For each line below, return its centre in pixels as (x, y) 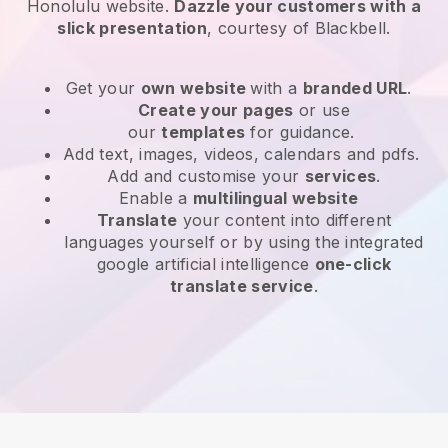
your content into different (284, 219)
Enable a (156, 197)
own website (195, 87)
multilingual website (275, 197)
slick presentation (132, 27)
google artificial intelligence (205, 263)
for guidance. (302, 131)
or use (321, 109)
